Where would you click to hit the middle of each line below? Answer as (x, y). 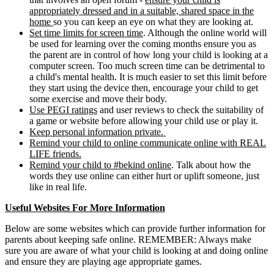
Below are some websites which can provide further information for (135, 229)
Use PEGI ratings (63, 110)
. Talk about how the (211, 165)
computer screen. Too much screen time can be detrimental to (147, 66)
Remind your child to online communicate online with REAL (148, 143)
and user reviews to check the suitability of (180, 110)
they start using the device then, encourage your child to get (144, 88)
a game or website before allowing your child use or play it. (145, 121)
